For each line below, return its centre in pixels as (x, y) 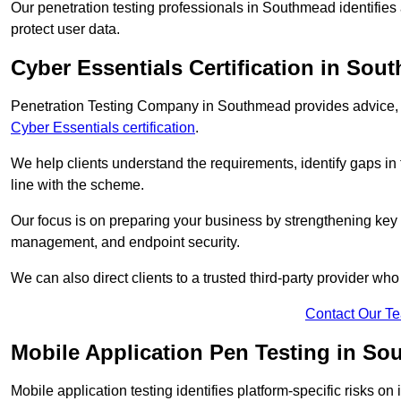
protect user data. (65, 30)
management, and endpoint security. (125, 243)
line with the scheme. (77, 185)
